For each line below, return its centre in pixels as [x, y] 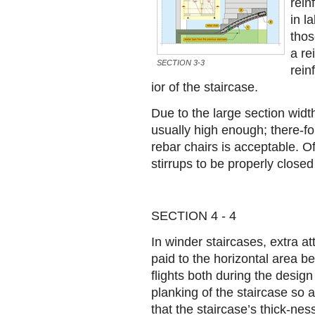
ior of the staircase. [205, 87]
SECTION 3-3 [181, 63]
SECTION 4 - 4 [194, 216]
